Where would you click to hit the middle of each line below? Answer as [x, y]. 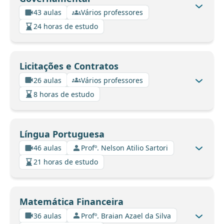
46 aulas [47, 148]
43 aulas [47, 12]
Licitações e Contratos [69, 66]
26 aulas [47, 80]
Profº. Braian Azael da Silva [126, 215]
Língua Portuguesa [62, 134]
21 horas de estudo [66, 162]
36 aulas [47, 215]
